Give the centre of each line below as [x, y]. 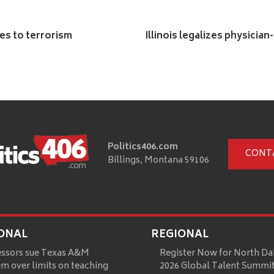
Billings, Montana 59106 [158, 160]
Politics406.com [143, 147]
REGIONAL [180, 235]
